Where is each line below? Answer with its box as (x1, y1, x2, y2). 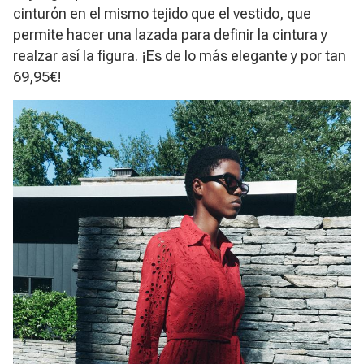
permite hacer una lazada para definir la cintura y (13, 25, 327, 43)
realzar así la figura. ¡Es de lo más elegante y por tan (13, 46, 346, 64)
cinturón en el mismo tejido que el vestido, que (13, 4, 311, 22)
